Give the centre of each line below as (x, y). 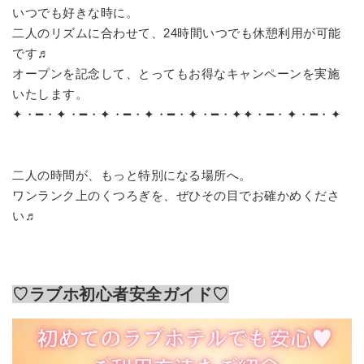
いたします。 (50, 94)
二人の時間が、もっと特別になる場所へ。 (132, 175)
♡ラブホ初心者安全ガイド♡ (121, 295)
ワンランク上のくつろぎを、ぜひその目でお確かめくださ (176, 196)
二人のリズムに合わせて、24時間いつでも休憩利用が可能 (177, 33)
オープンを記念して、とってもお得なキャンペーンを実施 (176, 74)
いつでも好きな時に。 (75, 13)
